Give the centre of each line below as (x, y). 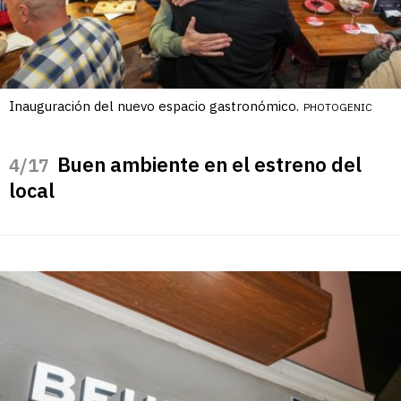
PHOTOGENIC (338, 107)
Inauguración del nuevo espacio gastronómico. (154, 106)
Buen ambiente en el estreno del (209, 164)
